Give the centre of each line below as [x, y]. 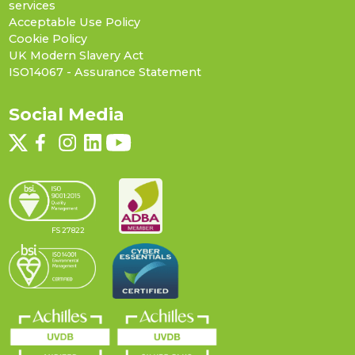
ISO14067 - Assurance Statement [105, 72]
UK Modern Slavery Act [76, 55]
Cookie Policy [48, 38]
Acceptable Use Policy [74, 22]
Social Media [66, 114]
